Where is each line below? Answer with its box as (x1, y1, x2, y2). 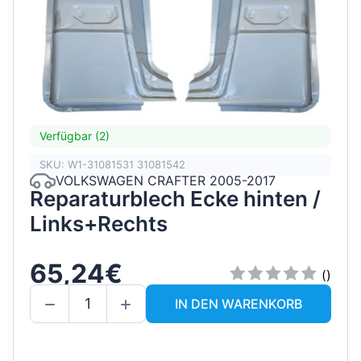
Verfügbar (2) (39, 129, 110, 143)
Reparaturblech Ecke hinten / (30, 185, 321, 211)
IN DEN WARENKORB (175, 295, 302, 312)
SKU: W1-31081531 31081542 (39, 158, 185, 172)
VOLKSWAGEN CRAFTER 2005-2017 (56, 172, 276, 189)
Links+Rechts (30, 210, 168, 236)
